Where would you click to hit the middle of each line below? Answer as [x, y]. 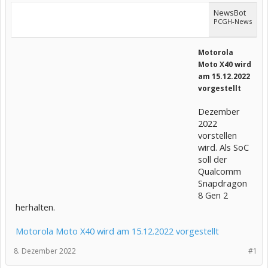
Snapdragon [223, 183]
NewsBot [230, 13]
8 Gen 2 [213, 195]
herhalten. [35, 207]
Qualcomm [220, 171]
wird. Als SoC [223, 147]
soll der [213, 159]
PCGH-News [233, 21]
